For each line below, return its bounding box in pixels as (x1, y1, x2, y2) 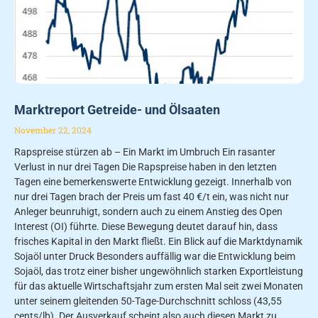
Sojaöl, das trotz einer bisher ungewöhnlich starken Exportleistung (14, 265, 303, 278)
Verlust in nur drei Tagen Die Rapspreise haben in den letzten (14, 161, 277, 173)
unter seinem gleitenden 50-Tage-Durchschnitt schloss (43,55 (14, 295, 282, 307)
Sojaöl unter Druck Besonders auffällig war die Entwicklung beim (14, 251, 295, 263)
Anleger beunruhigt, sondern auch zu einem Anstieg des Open (14, 206, 283, 218)
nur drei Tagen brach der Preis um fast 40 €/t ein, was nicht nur (14, 191, 289, 203)
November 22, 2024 (14, 124, 92, 136)
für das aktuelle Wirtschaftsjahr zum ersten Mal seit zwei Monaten (14, 280, 303, 292)
